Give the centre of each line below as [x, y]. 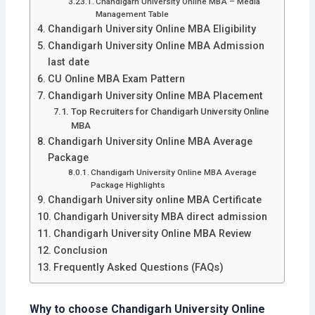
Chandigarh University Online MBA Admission [156, 46]
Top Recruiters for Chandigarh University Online [170, 112]
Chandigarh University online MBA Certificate [156, 200]
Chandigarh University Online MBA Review [154, 234]
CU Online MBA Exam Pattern [117, 79]
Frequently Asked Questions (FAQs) [139, 268]
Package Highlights [129, 185]
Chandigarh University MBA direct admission [161, 217]
